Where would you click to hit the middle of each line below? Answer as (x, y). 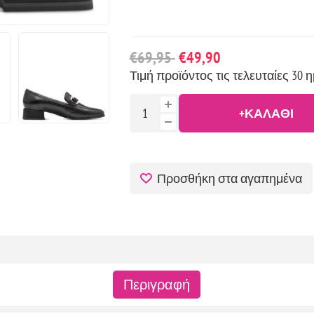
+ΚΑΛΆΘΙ (266, 113)
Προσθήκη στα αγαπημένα (229, 178)
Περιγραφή (157, 284)
